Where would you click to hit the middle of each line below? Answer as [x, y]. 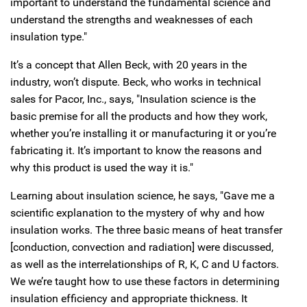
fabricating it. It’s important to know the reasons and [136, 151]
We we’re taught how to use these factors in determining [145, 282]
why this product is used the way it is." [102, 168]
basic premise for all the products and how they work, [139, 116]
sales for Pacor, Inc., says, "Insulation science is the [133, 99]
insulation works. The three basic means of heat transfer [146, 230]
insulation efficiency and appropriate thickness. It [129, 299]
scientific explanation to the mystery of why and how [137, 213]
